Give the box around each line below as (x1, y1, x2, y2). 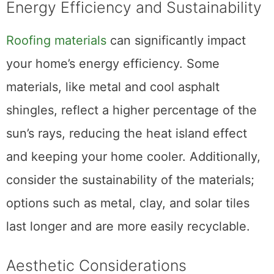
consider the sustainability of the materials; (6, 172, 254, 188)
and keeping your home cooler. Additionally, (6, 149, 261, 165)
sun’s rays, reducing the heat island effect (6, 126, 247, 141)
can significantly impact (106, 33, 246, 48)
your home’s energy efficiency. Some (6, 56, 220, 72)
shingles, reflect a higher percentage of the (6, 103, 257, 118)
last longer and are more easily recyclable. (6, 219, 250, 234)
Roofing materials (6, 33, 106, 48)
